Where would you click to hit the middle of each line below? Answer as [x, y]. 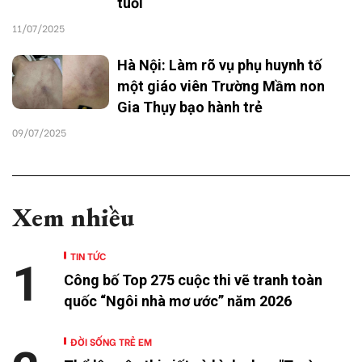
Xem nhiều [73, 217]
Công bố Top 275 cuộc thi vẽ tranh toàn [193, 280]
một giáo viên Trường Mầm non [221, 86]
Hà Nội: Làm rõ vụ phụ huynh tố [219, 65]
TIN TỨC [88, 255]
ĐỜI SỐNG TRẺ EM [111, 341]
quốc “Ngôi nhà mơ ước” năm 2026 [178, 301]
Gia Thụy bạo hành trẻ [190, 107]
